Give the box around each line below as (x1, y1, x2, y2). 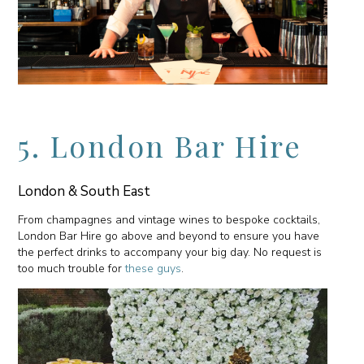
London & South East (18, 182, 151, 201)
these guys (125, 261, 182, 277)
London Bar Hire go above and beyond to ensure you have (18, 228, 320, 245)
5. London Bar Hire (18, 126, 302, 166)
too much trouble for (18, 261, 126, 277)
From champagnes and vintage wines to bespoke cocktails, (18, 212, 321, 228)
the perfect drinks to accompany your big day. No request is (18, 245, 323, 261)
